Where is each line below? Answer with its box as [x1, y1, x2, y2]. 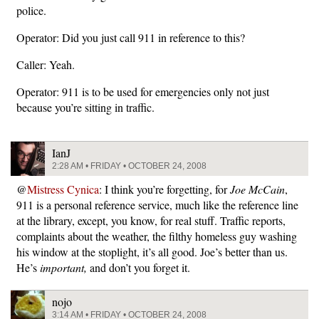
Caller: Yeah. [16, 57, 75, 72]
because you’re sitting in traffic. [16, 100, 155, 115]
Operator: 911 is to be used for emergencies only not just [16, 84, 269, 99]
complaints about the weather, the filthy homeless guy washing [16, 229, 297, 244]
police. [16, 3, 46, 18]
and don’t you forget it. [87, 260, 190, 275]
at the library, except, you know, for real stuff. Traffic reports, [16, 213, 286, 228]
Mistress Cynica [27, 182, 99, 197]
